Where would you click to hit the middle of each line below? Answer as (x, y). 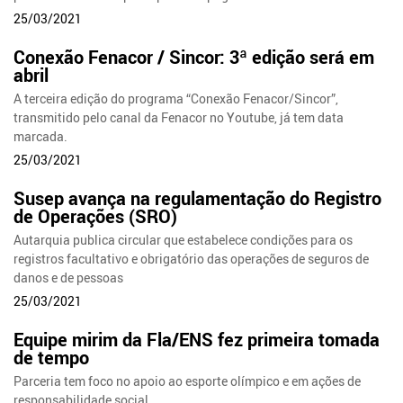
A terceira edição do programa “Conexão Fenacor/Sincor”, (176, 99)
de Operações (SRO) (96, 217)
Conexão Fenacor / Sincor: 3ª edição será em (194, 58)
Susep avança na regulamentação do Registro (198, 199)
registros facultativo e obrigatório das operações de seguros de (192, 259)
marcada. (41, 137)
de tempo (52, 358)
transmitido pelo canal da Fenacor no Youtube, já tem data (179, 118)
